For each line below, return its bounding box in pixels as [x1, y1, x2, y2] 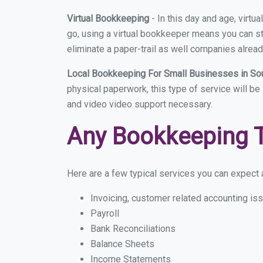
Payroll [90, 208, 119, 219]
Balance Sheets [90, 238, 154, 249]
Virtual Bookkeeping [67, 13, 149, 24]
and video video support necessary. [67, 99, 213, 110]
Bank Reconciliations [90, 223, 176, 234]
